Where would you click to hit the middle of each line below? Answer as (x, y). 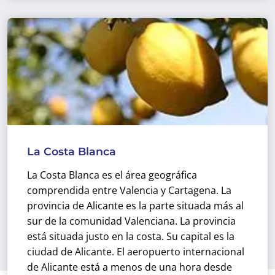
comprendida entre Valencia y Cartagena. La (129, 190)
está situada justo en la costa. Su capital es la (131, 236)
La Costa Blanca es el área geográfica (112, 175)
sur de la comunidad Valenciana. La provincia (131, 221)
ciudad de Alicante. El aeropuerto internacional (136, 251)
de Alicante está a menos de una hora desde (130, 267)
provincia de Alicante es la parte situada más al (135, 205)
